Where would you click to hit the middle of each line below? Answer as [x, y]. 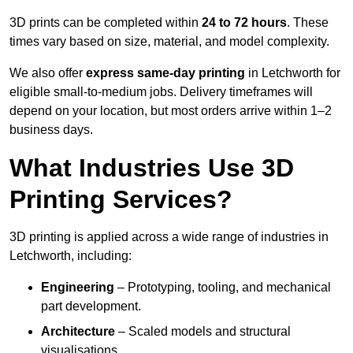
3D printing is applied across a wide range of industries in [169, 237]
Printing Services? [121, 200]
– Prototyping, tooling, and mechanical [223, 288]
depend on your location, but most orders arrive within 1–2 [171, 111]
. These [308, 23]
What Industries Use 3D [152, 168]
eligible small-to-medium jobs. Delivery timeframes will [161, 92]
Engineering [78, 288]
